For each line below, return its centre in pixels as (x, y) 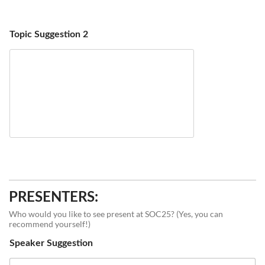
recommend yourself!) (50, 224)
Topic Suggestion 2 (49, 34)
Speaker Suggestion (51, 243)
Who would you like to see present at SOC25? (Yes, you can (116, 214)
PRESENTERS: (54, 198)
